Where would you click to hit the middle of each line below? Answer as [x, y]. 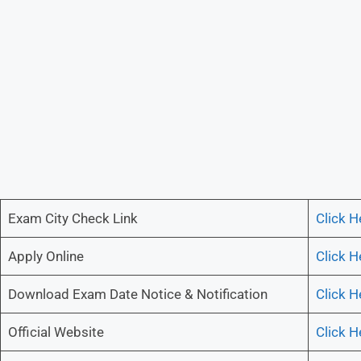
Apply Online [46, 257]
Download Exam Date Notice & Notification [137, 295]
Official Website [56, 332]
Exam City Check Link [73, 219]
